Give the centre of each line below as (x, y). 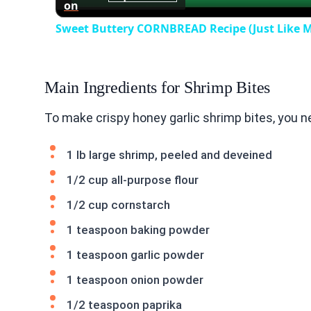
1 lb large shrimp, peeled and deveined (169, 154)
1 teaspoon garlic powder (135, 254)
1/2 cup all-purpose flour (133, 179)
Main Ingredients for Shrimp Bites (158, 87)
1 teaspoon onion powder (135, 279)
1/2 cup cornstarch (118, 204)
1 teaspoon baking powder (138, 229)
